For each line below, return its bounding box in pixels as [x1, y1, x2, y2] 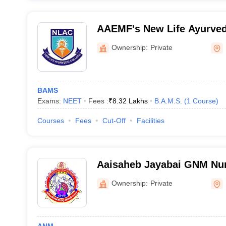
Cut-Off [102, 117, 126, 125]
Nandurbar [96, 172, 147, 183]
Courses [37, 117, 64, 125]
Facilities [136, 117, 164, 125]
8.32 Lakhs [112, 97, 148, 105]
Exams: [37, 97, 63, 105]
